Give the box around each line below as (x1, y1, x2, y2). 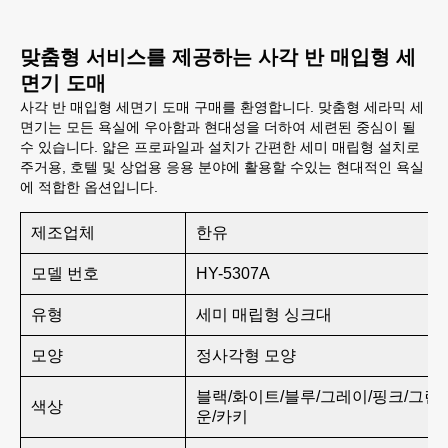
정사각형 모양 (196, 347, 296, 364)
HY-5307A (196, 265, 270, 282)
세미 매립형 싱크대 (196, 306, 332, 323)
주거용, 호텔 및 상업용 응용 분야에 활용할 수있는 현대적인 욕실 (20, 159, 424, 175)
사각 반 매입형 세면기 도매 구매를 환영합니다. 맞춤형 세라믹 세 (20, 99, 424, 115)
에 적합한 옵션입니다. (20, 179, 158, 195)
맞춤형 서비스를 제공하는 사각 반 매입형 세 (20, 46, 416, 68)
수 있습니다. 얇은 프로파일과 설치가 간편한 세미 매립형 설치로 (20, 139, 420, 155)
